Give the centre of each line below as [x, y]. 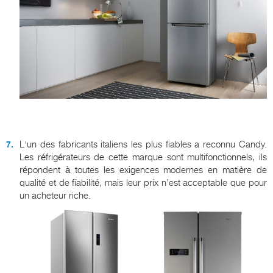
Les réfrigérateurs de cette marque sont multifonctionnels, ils [143, 158]
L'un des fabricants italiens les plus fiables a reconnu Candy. [143, 145]
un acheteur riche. [55, 196]
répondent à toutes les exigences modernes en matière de [143, 170]
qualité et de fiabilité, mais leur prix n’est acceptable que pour [143, 183]
